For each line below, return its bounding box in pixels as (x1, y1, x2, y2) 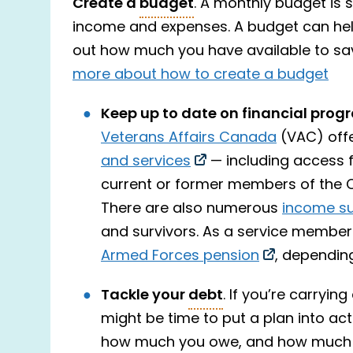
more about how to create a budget (72, 63, 329, 87)
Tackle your (101, 283, 188, 308)
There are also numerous (101, 197, 282, 221)
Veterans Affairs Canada (101, 126, 277, 150)
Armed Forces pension (101, 244, 259, 268)
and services (101, 150, 191, 173)
